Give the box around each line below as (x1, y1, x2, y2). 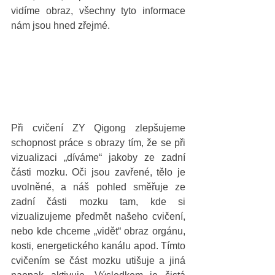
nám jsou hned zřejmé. (11, 20, 112, 31)
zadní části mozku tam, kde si (11, 196, 185, 207)
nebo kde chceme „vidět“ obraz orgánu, (11, 225, 185, 236)
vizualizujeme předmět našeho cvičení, (11, 211, 185, 222)
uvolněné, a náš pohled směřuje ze (11, 181, 185, 192)
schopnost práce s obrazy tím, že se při (11, 137, 185, 148)
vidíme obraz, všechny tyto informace (11, 6, 185, 16)
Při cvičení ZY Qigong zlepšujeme (11, 122, 185, 133)
